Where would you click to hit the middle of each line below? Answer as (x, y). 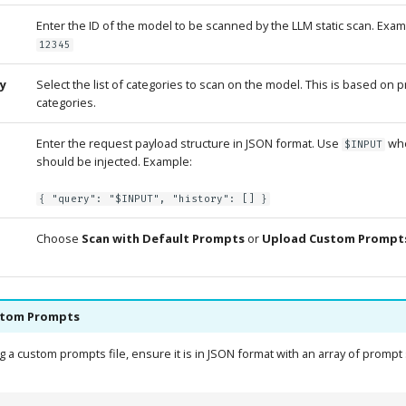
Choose (58, 238)
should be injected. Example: (114, 161)
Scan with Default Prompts (163, 238)
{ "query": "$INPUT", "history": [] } (153, 198)
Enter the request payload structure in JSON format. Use (188, 143)
